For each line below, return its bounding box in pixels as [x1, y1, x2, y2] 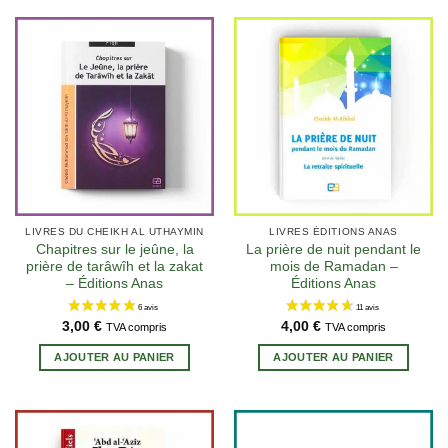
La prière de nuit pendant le [246, 242, 421, 258]
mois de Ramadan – [269, 259, 398, 275]
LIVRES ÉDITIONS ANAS [269, 226, 398, 238]
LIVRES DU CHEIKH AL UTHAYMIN [25, 226, 204, 238]
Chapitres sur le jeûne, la [35, 242, 194, 258]
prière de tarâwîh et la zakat [26, 259, 203, 275]
